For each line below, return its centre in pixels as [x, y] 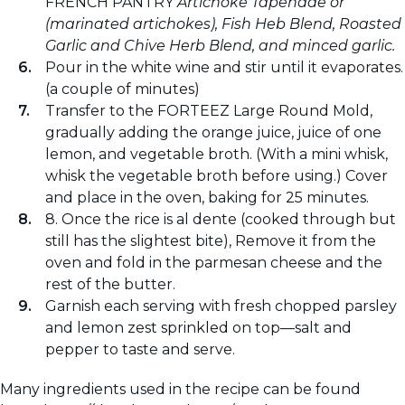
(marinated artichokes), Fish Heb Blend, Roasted [223, 24]
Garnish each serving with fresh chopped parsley [221, 306]
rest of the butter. [110, 285]
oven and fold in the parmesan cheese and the [214, 263]
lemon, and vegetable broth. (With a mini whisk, [217, 155]
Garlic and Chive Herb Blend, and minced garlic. [220, 46]
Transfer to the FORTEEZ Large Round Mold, [209, 111]
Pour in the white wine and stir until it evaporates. [224, 68]
